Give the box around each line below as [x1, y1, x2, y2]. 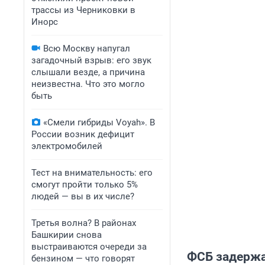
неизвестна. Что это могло [31, 79, 145, 89]
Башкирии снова [31, 230, 102, 240]
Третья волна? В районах [31, 218, 136, 228]
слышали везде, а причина [31, 67, 145, 77]
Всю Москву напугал [43, 43, 130, 54]
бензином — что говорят [31, 253, 135, 264]
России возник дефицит [31, 129, 134, 140]
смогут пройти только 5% [31, 179, 138, 190]
